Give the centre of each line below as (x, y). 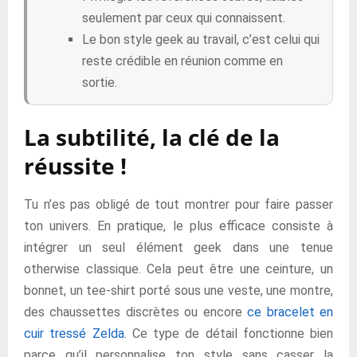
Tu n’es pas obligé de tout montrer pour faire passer (178, 204)
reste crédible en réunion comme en (182, 61)
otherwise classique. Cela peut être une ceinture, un (178, 269)
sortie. (100, 82)
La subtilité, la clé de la (152, 137)
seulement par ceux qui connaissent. (184, 18)
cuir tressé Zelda (74, 333)
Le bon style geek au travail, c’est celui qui (201, 39)
